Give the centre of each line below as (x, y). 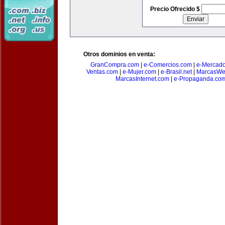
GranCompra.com (115, 65)
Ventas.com (102, 72)
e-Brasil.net (176, 72)
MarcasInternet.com (142, 79)
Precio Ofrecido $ (176, 9)
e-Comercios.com (168, 65)
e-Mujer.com (139, 72)
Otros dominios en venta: (119, 54)
